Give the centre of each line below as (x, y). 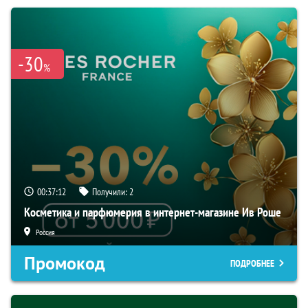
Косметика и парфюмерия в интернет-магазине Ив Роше (153, 212)
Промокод (65, 264)
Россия (45, 232)
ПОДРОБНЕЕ (252, 264)
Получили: (111, 192)
